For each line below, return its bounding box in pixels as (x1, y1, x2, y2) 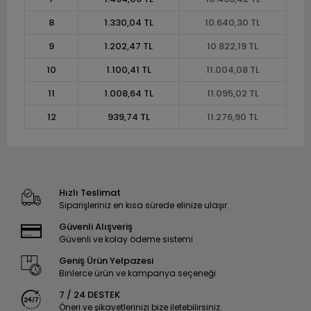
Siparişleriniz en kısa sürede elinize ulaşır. (58, 199, 229, 211)
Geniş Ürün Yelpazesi (58, 253, 153, 267)
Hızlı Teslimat (58, 185, 121, 199)
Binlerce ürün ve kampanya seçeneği (58, 267, 216, 279)
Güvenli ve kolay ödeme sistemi (58, 233, 193, 245)
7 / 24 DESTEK (58, 287, 120, 301)
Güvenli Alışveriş (58, 219, 133, 233)
